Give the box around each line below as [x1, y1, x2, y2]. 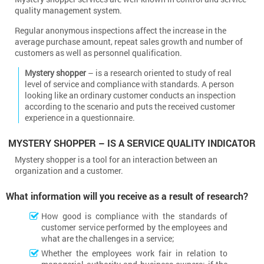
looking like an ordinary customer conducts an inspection [25, 90, 236, 101]
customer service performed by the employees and [41, 222, 228, 233]
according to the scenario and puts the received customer [25, 101, 236, 112]
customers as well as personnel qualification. [15, 47, 182, 58]
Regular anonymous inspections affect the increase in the [15, 25, 226, 36]
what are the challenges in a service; [41, 233, 174, 244]
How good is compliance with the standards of [41, 210, 228, 222]
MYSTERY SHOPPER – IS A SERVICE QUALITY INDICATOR [8, 137, 256, 149]
